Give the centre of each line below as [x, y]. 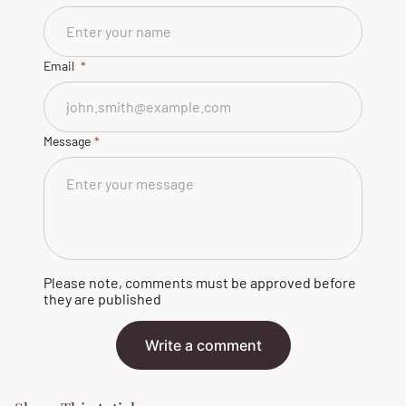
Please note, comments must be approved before [200, 282]
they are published [102, 299]
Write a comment [203, 345]
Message [67, 141]
